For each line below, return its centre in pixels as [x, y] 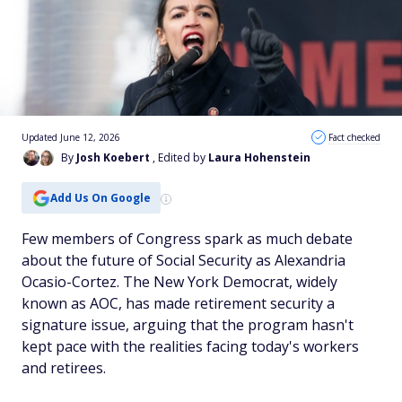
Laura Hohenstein [259, 157]
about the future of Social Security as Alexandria [184, 260]
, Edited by [180, 157]
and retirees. [64, 368]
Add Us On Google [100, 197]
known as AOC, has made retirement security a [178, 303]
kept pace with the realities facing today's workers [190, 346]
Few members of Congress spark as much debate [187, 239]
